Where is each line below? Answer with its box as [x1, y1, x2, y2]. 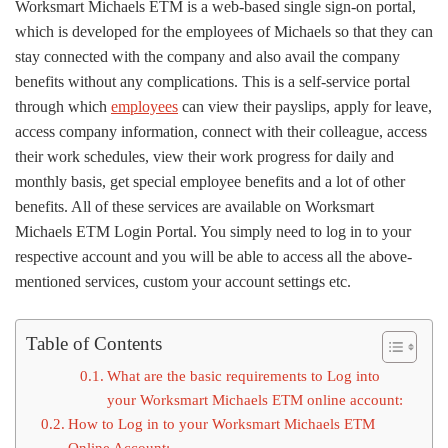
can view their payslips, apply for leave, [178, 98, 432, 116]
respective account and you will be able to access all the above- [15, 248, 412, 266]
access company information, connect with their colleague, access [15, 123, 427, 141]
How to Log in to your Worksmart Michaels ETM [68, 415, 376, 433]
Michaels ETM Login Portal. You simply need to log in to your [15, 223, 411, 241]
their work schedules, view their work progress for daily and [15, 148, 394, 166]
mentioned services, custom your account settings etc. [15, 273, 351, 291]
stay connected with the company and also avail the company [15, 48, 400, 66]
